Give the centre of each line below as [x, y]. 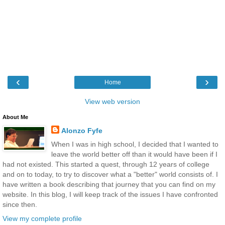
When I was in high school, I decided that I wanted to [135, 144]
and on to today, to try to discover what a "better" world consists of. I [110, 175]
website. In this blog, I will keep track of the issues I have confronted [110, 195]
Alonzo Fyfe [82, 131]
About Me [15, 117]
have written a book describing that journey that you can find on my [109, 185]
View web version [113, 102]
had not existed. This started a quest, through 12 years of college [106, 164]
